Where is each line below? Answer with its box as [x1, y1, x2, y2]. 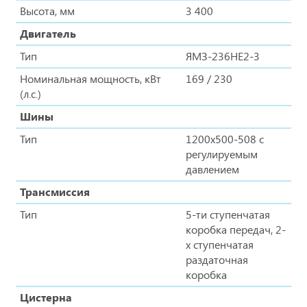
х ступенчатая [186, 236, 254, 251]
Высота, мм [20, 3, 75, 18]
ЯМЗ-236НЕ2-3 [186, 48, 260, 63]
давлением [186, 161, 239, 176]
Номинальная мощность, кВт [20, 71, 161, 86]
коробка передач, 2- [186, 221, 286, 236]
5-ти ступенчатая [186, 206, 270, 221]
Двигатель [20, 25, 76, 40]
